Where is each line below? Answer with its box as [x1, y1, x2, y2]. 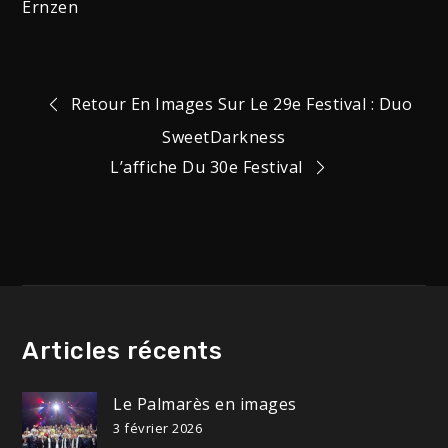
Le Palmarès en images [113, 393, 297, 416]
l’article [31, 197, 177, 248]
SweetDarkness [162, 126, 286, 148]
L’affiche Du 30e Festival [110, 156, 303, 178]
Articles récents [22, 337, 223, 366]
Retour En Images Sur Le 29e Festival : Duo [71, 92, 412, 115]
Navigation [31, 89, 249, 140]
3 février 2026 [113, 419, 203, 438]
